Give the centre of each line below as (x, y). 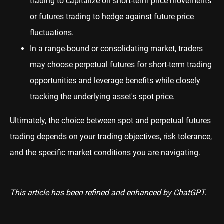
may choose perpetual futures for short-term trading (121, 64)
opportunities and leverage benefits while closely (115, 80)
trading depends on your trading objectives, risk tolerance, (111, 136)
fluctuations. (52, 32)
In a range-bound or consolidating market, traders (116, 48)
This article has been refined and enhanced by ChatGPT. (108, 192)
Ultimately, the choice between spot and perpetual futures (110, 120)
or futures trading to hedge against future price (112, 16)
